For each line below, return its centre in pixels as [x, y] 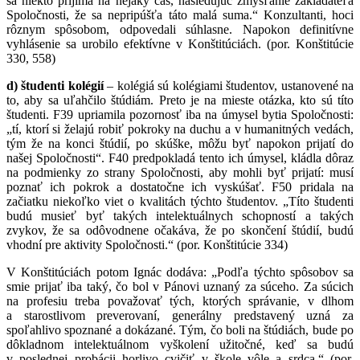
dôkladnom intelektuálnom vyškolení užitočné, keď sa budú [180, 344]
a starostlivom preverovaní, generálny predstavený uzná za [180, 315]
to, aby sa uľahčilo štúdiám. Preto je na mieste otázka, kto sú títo [180, 100]
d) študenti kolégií [55, 85]
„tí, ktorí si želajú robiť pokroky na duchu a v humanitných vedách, [180, 129]
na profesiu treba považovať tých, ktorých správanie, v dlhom [180, 301]
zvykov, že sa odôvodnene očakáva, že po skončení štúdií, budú [180, 230]
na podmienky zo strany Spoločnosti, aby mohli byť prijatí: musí [180, 172]
